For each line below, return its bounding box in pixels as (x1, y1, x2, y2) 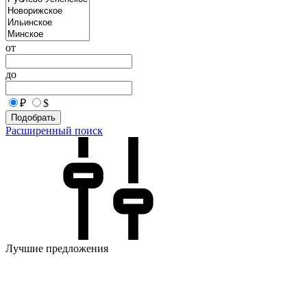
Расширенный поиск (5, 125, 103, 136)
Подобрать (11, 112, 56, 123)
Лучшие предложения (5, 243, 108, 254)
